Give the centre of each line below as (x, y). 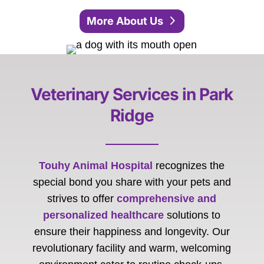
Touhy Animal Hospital (96, 166)
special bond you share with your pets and (132, 182)
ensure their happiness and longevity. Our (132, 232)
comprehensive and (167, 199)
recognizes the (189, 166)
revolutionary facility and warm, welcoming (132, 248)
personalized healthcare (104, 215)
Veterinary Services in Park (132, 95)
